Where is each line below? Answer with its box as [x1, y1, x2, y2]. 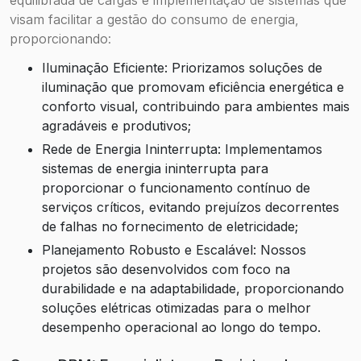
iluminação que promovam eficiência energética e [42, 78, 344, 95]
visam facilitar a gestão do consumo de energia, [10, 10, 299, 27]
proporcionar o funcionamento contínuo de [42, 179, 310, 196]
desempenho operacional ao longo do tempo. [42, 318, 321, 335]
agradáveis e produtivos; [42, 117, 191, 134]
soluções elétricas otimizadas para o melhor [42, 299, 311, 316]
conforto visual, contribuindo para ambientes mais [42, 98, 350, 114]
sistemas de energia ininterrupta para [42, 160, 268, 176]
